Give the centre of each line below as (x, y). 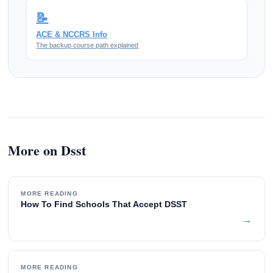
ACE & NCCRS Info (72, 34)
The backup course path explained (87, 45)
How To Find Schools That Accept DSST (104, 204)
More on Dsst (47, 150)
